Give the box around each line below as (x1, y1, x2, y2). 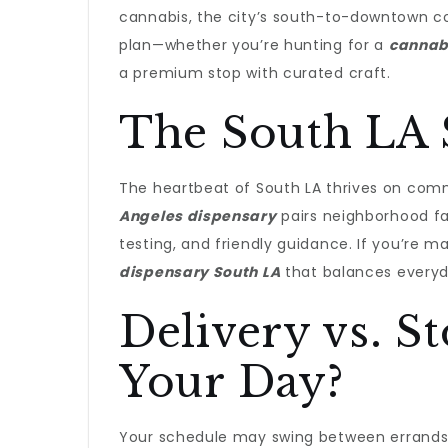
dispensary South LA (119, 262, 281, 282)
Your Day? (119, 356, 344, 408)
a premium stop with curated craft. (119, 63, 391, 83)
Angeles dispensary (119, 206, 277, 226)
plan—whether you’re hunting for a (119, 35, 389, 55)
